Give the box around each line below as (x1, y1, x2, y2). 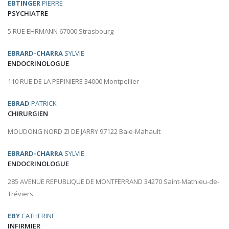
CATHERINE (20, 211, 55, 221)
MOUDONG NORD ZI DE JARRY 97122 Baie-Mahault (8, 127, 161, 136)
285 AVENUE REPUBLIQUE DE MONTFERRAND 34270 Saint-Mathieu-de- (8, 177, 219, 187)
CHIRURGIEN (8, 109, 48, 119)
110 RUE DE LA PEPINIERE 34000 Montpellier (8, 77, 139, 86)
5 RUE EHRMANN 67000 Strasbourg (8, 27, 113, 36)
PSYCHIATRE (8, 9, 48, 18)
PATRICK (30, 99, 57, 108)
